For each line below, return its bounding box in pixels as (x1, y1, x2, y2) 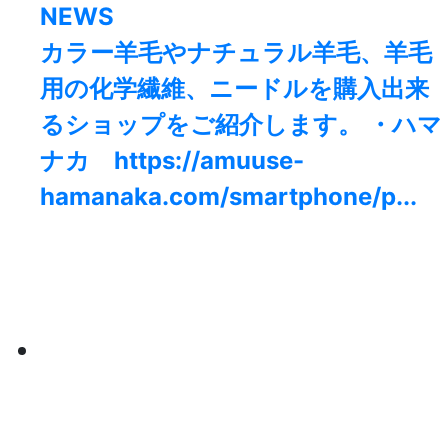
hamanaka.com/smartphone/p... (40, 182, 417, 212)
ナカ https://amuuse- (40, 146, 304, 176)
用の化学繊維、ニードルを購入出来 (40, 74, 429, 104)
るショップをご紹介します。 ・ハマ (40, 110, 442, 140)
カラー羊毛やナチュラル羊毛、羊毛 (40, 38, 432, 68)
